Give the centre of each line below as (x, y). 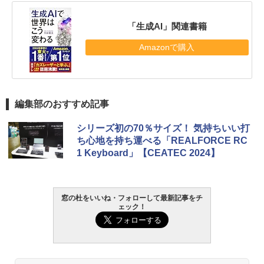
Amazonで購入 (167, 47)
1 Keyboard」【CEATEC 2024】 (148, 153)
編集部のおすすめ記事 (62, 104)
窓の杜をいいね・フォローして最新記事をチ (132, 198)
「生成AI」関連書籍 (167, 27)
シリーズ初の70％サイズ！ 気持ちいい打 (163, 128)
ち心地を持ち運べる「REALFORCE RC (162, 140)
